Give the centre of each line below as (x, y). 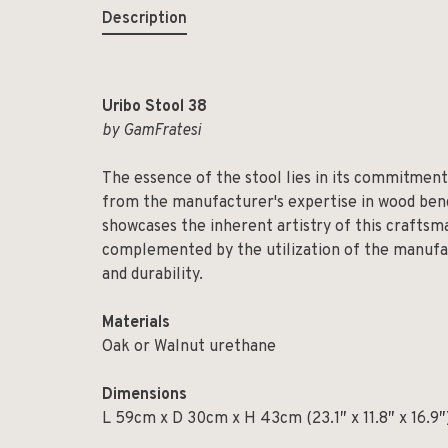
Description (144, 19)
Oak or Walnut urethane (189, 347)
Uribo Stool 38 (154, 107)
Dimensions (144, 395)
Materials (136, 323)
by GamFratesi (151, 131)
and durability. (152, 275)
